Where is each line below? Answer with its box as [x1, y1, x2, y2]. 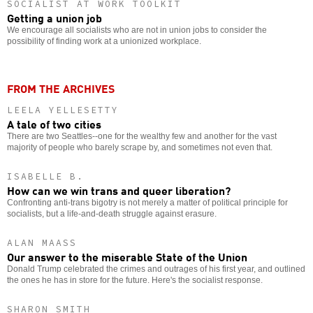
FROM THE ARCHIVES [7, 80, 115, 97]
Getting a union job [7, 9, 102, 27]
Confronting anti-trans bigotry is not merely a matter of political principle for [7, 198, 288, 208]
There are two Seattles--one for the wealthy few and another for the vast [7, 131, 277, 142]
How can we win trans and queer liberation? [7, 182, 231, 199]
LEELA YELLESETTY [7, 104, 119, 117]
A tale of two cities [7, 115, 101, 133]
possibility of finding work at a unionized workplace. [7, 36, 201, 47]
